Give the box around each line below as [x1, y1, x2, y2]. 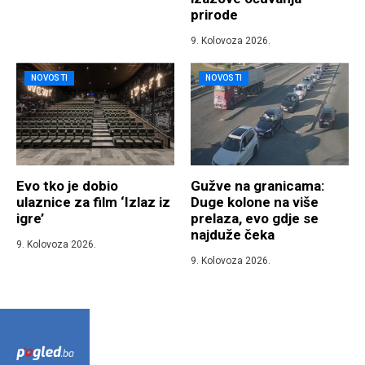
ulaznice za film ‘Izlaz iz [16, 194, 170, 211]
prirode [191, 7, 238, 24]
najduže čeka [191, 226, 275, 244]
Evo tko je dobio [16, 178, 118, 195]
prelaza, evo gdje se [191, 210, 319, 227]
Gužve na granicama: [191, 178, 324, 195]
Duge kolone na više [191, 194, 319, 211]
